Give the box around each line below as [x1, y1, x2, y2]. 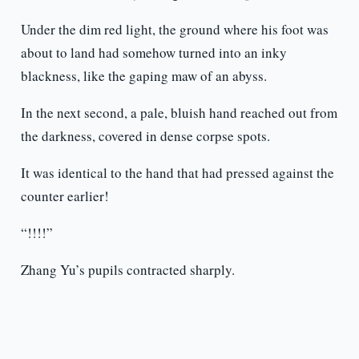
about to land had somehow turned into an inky [20, 43, 287, 63]
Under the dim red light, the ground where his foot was [20, 20, 329, 39]
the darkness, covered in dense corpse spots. [20, 127, 270, 146]
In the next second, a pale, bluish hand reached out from [20, 103, 337, 123]
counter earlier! [20, 187, 109, 206]
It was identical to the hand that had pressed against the [20, 163, 334, 183]
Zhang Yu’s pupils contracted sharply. [20, 260, 235, 280]
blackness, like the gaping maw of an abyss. [20, 67, 267, 86]
